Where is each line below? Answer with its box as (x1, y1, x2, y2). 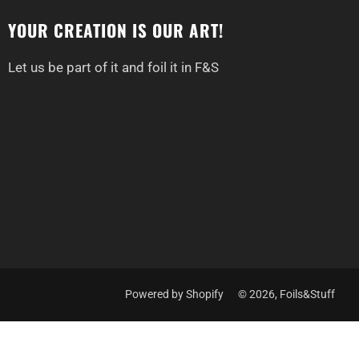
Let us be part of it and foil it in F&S (8, 59, 219, 75)
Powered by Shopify (125, 288, 224, 301)
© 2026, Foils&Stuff (238, 288, 335, 301)
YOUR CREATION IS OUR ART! (8, 18, 224, 42)
